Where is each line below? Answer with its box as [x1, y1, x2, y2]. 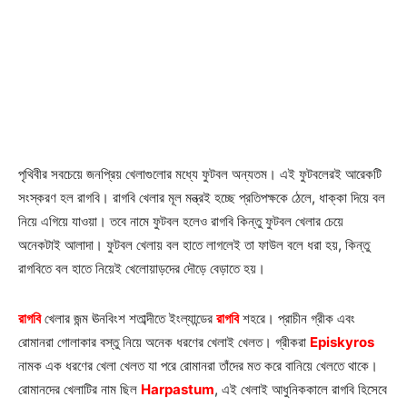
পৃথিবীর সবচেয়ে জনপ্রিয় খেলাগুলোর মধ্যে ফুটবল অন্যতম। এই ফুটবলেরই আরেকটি [18, 164, 382, 183]
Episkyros [310, 333, 374, 351]
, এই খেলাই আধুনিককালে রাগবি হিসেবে [214, 380, 387, 398]
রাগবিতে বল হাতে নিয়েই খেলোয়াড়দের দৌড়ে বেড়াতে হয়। [18, 259, 265, 277]
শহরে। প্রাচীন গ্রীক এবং [239, 309, 355, 327]
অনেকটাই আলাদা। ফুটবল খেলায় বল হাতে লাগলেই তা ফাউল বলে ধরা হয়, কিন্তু [18, 235, 370, 253]
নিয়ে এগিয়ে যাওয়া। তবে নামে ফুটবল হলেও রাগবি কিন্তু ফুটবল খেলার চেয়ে [18, 212, 343, 230]
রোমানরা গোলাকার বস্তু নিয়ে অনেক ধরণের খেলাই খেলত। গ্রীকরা [18, 333, 310, 351]
